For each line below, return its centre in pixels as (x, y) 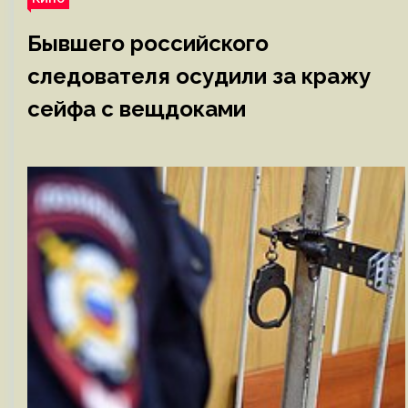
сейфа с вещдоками (137, 109)
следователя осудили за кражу (199, 76)
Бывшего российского (148, 43)
